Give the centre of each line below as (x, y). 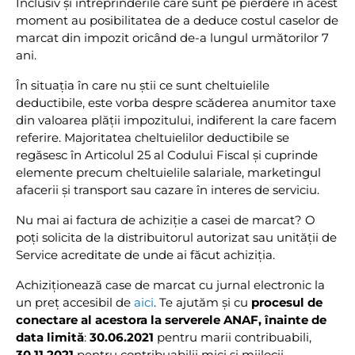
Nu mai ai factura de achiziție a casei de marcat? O (166, 220)
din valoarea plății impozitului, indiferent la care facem (176, 120)
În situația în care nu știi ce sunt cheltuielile (143, 86)
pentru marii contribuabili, (233, 338)
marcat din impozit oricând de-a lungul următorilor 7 (172, 38)
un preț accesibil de (75, 303)
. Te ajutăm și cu (202, 303)
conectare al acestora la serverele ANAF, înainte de (171, 320)
